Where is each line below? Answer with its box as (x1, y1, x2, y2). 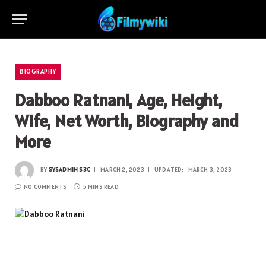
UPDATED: (154, 166, 184, 174)
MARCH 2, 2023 (100, 166, 144, 174)
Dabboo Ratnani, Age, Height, (15, 89, 223, 111)
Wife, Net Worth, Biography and (15, 110, 239, 132)
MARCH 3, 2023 (188, 166, 232, 174)
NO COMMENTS (24, 183, 67, 191)
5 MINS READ (83, 183, 119, 191)
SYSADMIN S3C (48, 166, 91, 174)
